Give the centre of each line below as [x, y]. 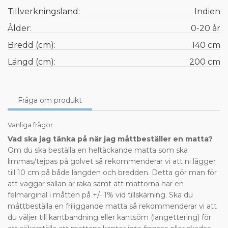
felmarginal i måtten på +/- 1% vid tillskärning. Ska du [100, 195]
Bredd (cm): [32, 45]
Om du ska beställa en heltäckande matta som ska [98, 150]
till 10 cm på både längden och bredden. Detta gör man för [112, 173]
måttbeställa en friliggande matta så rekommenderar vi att [112, 206]
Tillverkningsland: [44, 12]
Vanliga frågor [30, 125]
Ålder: [20, 28]
